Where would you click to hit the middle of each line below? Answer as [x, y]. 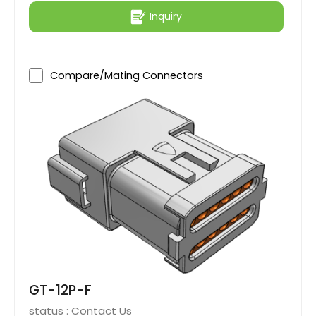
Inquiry [166, 17]
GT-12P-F [60, 291]
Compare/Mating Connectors [127, 75]
